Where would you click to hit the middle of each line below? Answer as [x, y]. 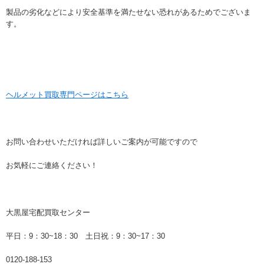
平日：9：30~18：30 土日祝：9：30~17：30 [85, 236]
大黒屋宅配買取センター [48, 213]
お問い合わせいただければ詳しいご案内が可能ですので [102, 142]
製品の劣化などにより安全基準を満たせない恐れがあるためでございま [128, 12]
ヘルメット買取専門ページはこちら [67, 95]
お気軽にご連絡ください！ [52, 166]
